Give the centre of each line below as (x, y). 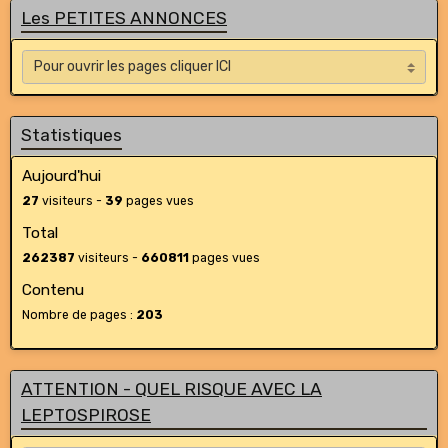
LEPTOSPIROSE (86, 414)
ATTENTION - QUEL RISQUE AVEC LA (171, 388)
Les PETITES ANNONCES (124, 18)
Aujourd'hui (61, 175)
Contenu (53, 289)
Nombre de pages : (79, 314)
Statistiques (71, 134)
